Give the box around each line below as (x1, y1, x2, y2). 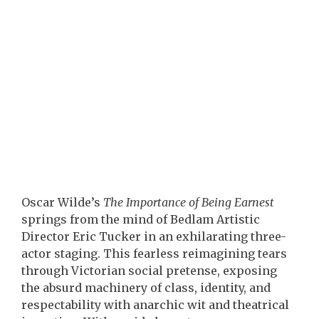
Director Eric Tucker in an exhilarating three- (21, 229, 286, 244)
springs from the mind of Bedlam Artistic (21, 212, 260, 226)
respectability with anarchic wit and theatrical (21, 298, 289, 312)
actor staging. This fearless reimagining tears (21, 246, 287, 261)
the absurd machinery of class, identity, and (21, 281, 271, 295)
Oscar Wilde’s (21, 195, 103, 209)
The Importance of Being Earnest (103, 195, 274, 209)
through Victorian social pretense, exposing (21, 263, 277, 278)
